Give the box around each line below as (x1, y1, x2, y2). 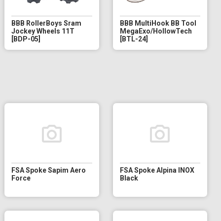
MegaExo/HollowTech (119, 27, 192, 35)
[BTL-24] (119, 35, 148, 43)
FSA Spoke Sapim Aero (11, 166, 86, 174)
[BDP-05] (11, 35, 41, 43)
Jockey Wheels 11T (11, 27, 75, 35)
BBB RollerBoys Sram (11, 19, 82, 27)
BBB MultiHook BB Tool (119, 19, 196, 27)
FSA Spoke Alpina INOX (119, 166, 194, 174)
